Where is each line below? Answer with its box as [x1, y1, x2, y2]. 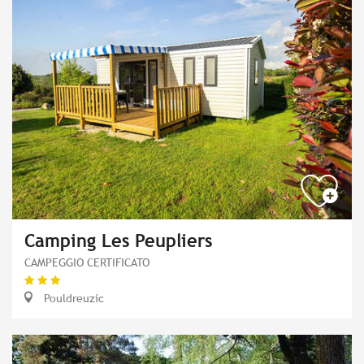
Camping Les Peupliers [24, 230, 212, 251]
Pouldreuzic [41, 290, 104, 305]
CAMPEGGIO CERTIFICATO [24, 254, 149, 269]
